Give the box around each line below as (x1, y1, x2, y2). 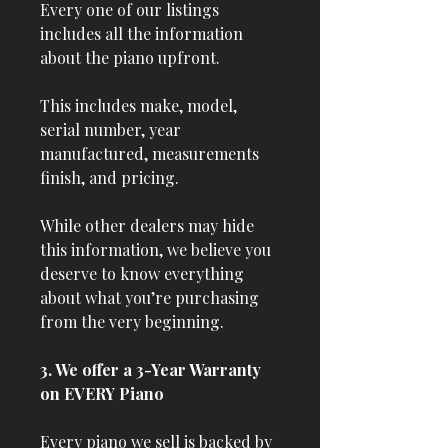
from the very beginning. (40, 311, 224, 332)
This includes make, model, (40, 95, 237, 116)
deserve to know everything (40, 263, 244, 284)
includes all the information (40, 23, 243, 44)
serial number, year (40, 119, 181, 140)
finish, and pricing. (40, 167, 179, 188)
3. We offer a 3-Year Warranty (40, 359, 261, 380)
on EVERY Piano (40, 383, 164, 404)
